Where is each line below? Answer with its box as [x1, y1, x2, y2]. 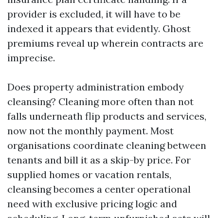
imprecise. [7, 52, 55, 64]
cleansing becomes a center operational [7, 183, 191, 195]
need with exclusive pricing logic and [7, 198, 177, 210]
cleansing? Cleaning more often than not [7, 95, 194, 108]
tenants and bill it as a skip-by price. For [7, 154, 191, 166]
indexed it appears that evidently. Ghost [7, 22, 191, 35]
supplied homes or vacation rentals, [7, 168, 171, 181]
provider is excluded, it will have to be [7, 8, 181, 20]
